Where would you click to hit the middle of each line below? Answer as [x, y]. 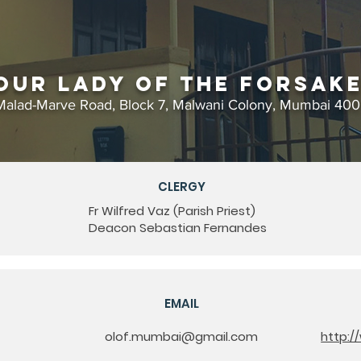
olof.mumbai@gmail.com [181, 336]
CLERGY [181, 187]
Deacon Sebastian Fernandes [178, 228]
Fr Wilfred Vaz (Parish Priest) [172, 211]
